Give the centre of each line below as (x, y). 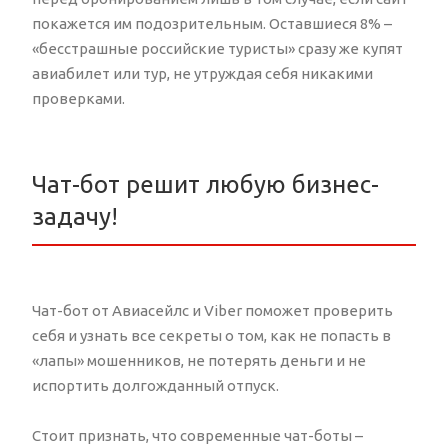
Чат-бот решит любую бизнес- (205, 184)
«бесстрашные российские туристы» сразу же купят (217, 48)
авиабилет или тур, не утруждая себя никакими (202, 73)
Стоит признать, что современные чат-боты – (197, 435)
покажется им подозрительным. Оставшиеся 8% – (212, 23)
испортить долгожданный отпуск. (155, 385)
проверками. (78, 98)
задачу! (75, 216)
